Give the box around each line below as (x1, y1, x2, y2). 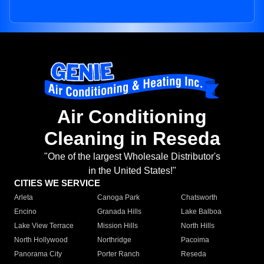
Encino (14, 207, 37, 216)
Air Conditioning (57, 106, 207, 128)
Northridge (97, 236, 132, 245)
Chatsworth (180, 193, 217, 202)
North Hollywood (14, 236, 68, 245)
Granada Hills (97, 207, 142, 216)
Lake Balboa (180, 207, 222, 216)
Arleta (14, 193, 33, 202)
